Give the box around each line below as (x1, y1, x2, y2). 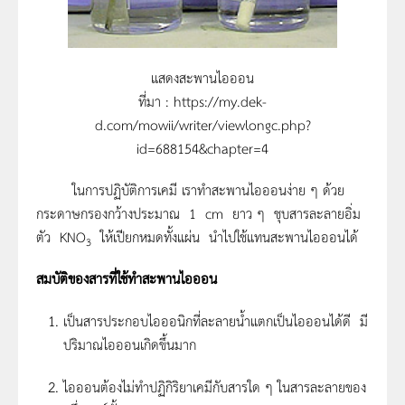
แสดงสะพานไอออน (151, 65, 254, 89)
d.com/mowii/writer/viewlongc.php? (94, 112, 311, 136)
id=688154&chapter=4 (137, 136, 268, 159)
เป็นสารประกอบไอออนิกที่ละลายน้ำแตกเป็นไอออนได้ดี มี (63, 308, 368, 332)
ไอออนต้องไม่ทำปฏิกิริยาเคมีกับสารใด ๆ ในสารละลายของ (63, 374, 366, 398)
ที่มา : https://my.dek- (138, 89, 267, 112)
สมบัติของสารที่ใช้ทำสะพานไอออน (36, 266, 217, 289)
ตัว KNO (36, 224, 86, 248)
